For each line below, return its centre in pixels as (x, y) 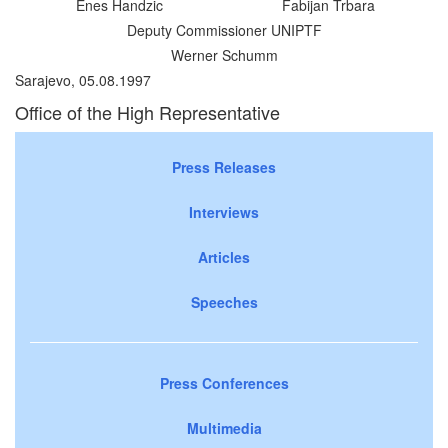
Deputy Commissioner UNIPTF (224, 29)
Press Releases (224, 166)
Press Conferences (224, 382)
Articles (224, 256)
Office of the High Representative (147, 111)
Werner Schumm (224, 54)
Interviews (224, 211)
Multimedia (224, 427)
